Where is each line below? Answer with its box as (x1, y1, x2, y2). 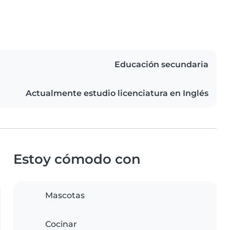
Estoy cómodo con (13, 151, 141, 167)
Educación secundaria (114, 60, 208, 70)
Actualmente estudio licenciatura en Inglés (26, 88, 208, 99)
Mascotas (45, 190, 85, 201)
